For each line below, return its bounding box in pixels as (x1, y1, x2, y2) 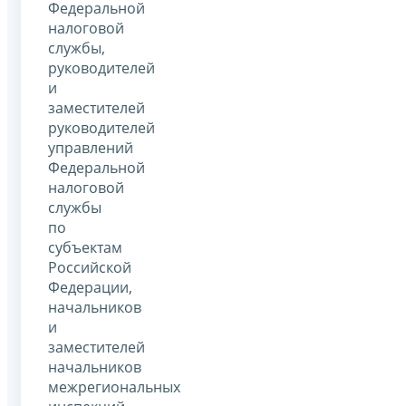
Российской (48, 256, 131, 277)
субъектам (48, 237, 122, 257)
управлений (48, 137, 133, 158)
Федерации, (48, 276, 132, 297)
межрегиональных (48, 376, 180, 397)
